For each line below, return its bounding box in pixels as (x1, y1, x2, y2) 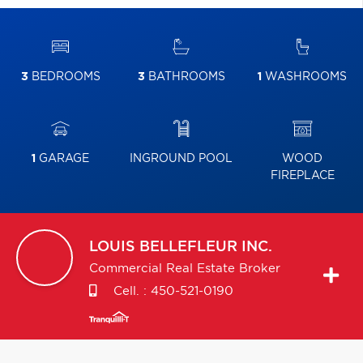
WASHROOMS (262, 71, 348, 83)
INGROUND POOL (130, 153, 233, 164)
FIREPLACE (270, 170, 335, 181)
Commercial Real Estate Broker (89, 263, 280, 275)
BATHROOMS (144, 71, 225, 83)
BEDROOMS (28, 71, 100, 83)
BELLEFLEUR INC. (139, 240, 272, 254)
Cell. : (109, 285, 151, 297)
